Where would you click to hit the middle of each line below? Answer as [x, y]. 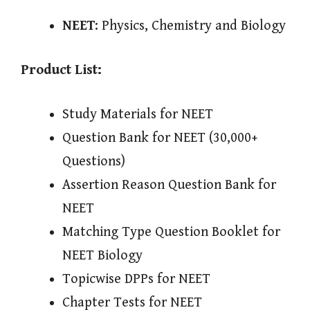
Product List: [61, 71]
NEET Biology [102, 256]
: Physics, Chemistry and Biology [190, 26]
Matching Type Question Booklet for [171, 232]
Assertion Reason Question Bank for [169, 185]
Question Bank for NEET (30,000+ [160, 138]
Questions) [94, 162]
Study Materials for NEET [138, 115]
